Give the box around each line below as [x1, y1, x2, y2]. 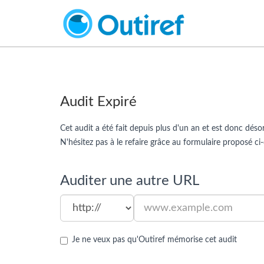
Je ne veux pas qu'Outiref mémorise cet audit [72, 236, 237, 244]
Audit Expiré [60, 95, 137, 109]
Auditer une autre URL [60, 174, 199, 188]
